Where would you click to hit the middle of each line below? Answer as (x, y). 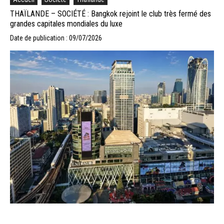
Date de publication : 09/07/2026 (56, 38)
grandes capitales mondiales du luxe (66, 23)
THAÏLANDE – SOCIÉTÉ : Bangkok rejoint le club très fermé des (110, 13)
